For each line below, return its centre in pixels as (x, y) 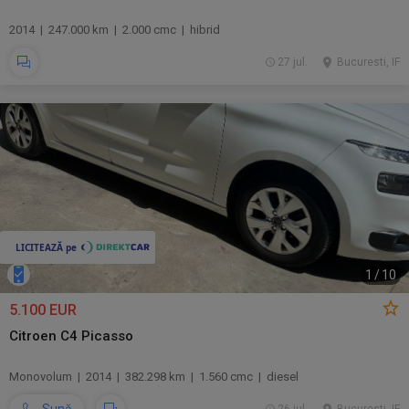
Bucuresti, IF (368, 62)
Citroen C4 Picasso (71, 336)
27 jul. (292, 62)
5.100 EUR (43, 310)
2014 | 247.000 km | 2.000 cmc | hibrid (115, 30)
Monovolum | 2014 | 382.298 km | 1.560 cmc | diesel (154, 377)
